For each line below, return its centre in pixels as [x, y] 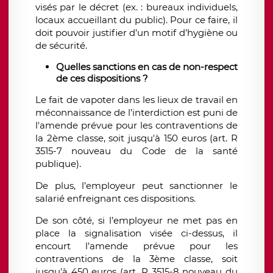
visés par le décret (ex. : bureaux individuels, [136, 7]
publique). [58, 164]
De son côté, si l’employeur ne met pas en [136, 221]
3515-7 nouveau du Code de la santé [136, 151]
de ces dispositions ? [102, 79]
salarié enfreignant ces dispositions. [115, 199]
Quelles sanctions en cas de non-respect [147, 67]
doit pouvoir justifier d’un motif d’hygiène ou [136, 33]
